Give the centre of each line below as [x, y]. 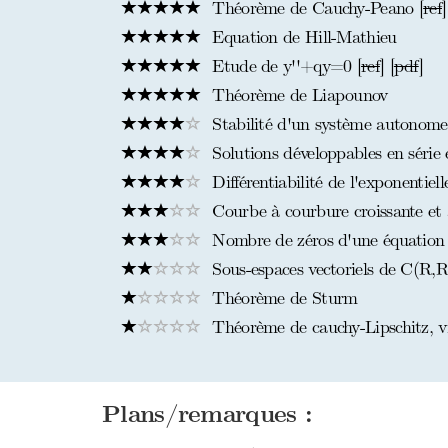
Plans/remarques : [207, 415]
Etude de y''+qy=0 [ [284, 66]
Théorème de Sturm [282, 298]
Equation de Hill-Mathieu [302, 37]
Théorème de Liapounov [297, 95]
